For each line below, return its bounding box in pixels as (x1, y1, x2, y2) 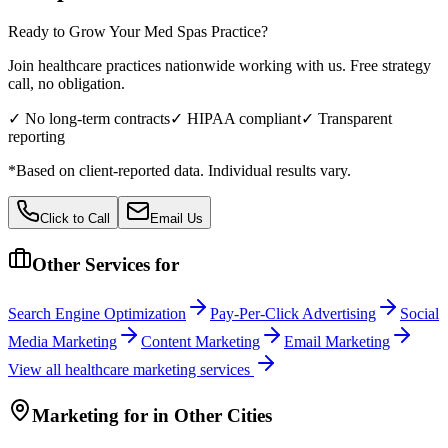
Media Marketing (8, 333, 117, 351)
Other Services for (32, 254, 179, 276)
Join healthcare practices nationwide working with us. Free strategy (8, 56, 431, 74)
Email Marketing (284, 333, 390, 351)
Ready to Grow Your (8, 22, 144, 40)
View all (8, 361, 65, 379)
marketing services (129, 361, 254, 379)
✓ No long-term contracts (8, 109, 170, 127)
